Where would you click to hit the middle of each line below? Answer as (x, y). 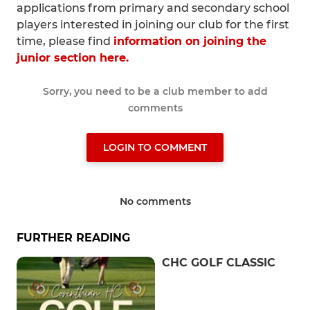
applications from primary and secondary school (153, 8)
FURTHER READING (73, 238)
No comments (155, 201)
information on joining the (190, 41)
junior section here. (73, 58)
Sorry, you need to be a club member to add (155, 91)
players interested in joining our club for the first (153, 25)
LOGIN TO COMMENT (155, 147)
